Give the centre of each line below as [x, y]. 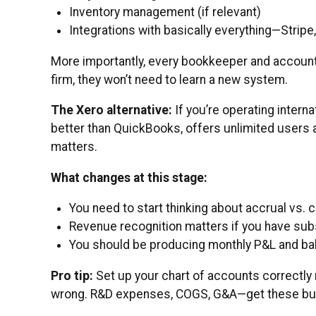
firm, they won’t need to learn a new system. [169, 79]
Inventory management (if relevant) [165, 12]
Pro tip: [72, 276]
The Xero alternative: [111, 110]
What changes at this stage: [129, 177]
